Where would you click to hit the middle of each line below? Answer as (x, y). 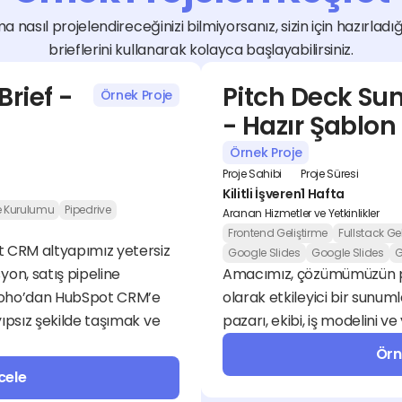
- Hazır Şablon (310, 126)
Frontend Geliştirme (278, 233)
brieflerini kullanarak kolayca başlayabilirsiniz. (201, 50)
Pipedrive (88, 210)
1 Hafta (323, 194)
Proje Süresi (330, 174)
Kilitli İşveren (262, 194)
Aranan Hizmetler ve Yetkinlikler (301, 213)
